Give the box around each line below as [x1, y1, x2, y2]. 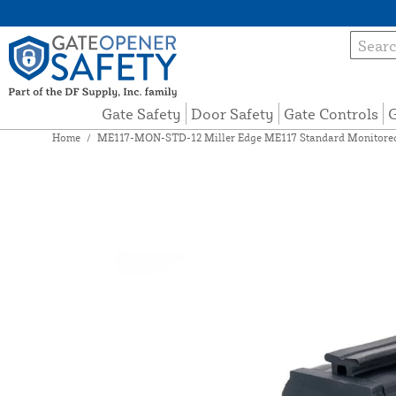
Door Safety [191, 104, 275, 124]
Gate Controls [284, 104, 379, 124]
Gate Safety [102, 104, 182, 124]
